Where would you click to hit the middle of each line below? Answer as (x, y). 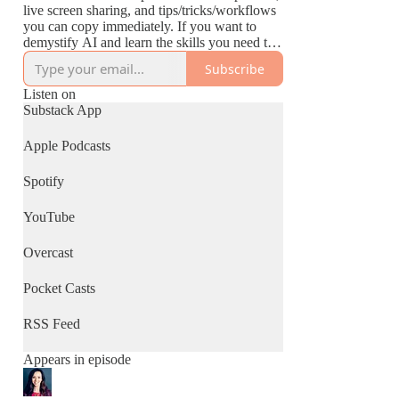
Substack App (62, 110)
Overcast (48, 252)
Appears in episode (77, 359)
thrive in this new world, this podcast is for (142, 58)
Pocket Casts (59, 288)
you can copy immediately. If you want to (140, 26)
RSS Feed (52, 324)
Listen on (49, 94)
